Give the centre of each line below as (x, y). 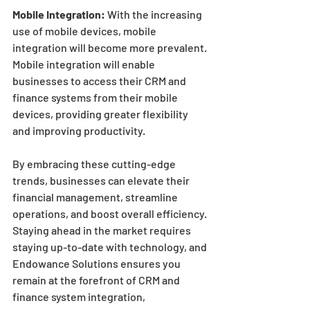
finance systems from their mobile (96, 97)
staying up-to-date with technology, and (111, 246)
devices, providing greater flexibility (101, 113)
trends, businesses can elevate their (102, 180)
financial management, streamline (96, 197)
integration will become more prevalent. (111, 47)
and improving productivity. (79, 130)
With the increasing (155, 14)
